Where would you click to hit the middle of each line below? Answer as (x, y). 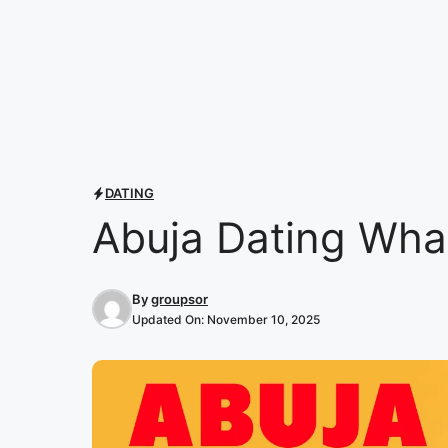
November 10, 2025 (263, 319)
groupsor (179, 298)
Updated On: (169, 319)
